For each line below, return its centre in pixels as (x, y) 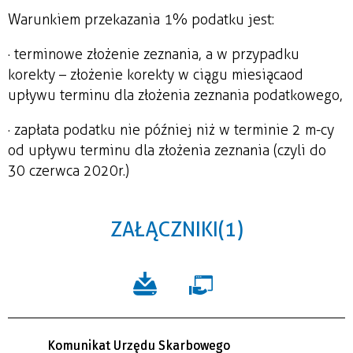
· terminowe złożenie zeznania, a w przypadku (154, 54)
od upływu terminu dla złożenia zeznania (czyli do (167, 150)
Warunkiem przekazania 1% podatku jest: (141, 19)
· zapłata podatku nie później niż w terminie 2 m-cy (171, 130)
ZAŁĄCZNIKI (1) (176, 229)
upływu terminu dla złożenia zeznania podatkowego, (175, 95)
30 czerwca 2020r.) (76, 171)
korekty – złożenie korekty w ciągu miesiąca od (156, 74)
